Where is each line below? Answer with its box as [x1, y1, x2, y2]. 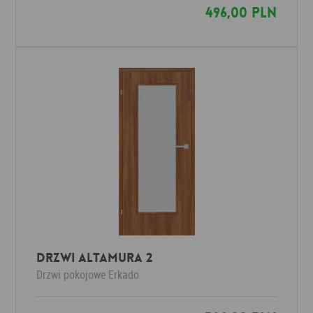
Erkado [108, 267, 140, 282]
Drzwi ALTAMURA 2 [36, 249, 153, 266]
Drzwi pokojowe [36, 267, 107, 282]
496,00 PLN [205, 3, 277, 22]
